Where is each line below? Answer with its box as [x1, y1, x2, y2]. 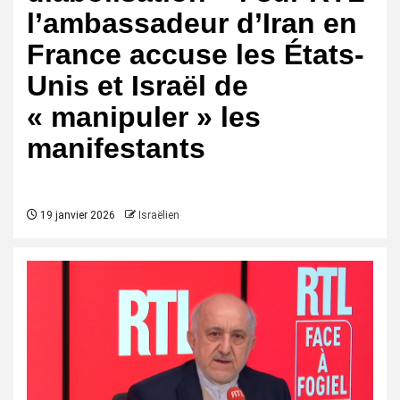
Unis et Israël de [27, 70, 248, 102]
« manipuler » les [27, 101, 261, 133]
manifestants [27, 132, 205, 164]
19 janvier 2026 [37, 209, 115, 221]
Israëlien [138, 209, 179, 221]
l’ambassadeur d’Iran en [27, 7, 357, 39]
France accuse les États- [27, 38, 364, 71]
